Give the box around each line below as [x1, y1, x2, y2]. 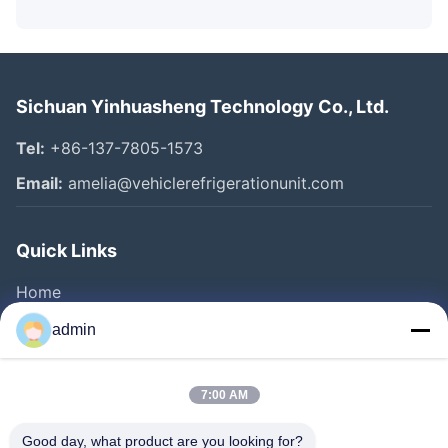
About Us [16, 387, 87, 408]
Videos [16, 352, 68, 373]
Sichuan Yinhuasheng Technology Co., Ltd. [16, 96, 389, 118]
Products [16, 317, 84, 338]
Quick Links [16, 240, 117, 262]
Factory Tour [16, 422, 113, 443]
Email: [16, 173, 63, 194]
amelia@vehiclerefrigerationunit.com [63, 173, 344, 194]
